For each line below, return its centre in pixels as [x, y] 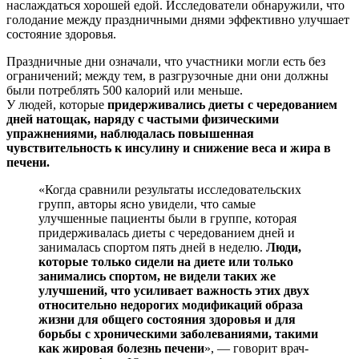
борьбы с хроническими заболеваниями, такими [178, 333]
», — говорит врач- [256, 348]
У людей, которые [57, 104]
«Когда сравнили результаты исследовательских [170, 189]
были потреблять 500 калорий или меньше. [125, 90]
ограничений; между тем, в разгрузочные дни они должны [167, 75]
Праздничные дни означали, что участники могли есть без [166, 61]
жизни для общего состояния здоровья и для [167, 319]
